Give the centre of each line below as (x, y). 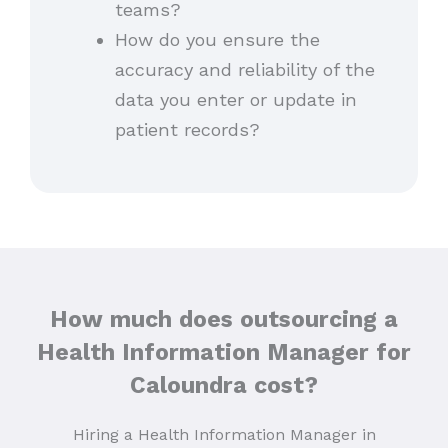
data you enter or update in (235, 100)
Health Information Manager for (224, 352)
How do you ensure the (217, 40)
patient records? (190, 130)
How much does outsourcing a (224, 319)
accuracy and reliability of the (244, 70)
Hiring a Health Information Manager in (224, 434)
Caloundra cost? (224, 385)
